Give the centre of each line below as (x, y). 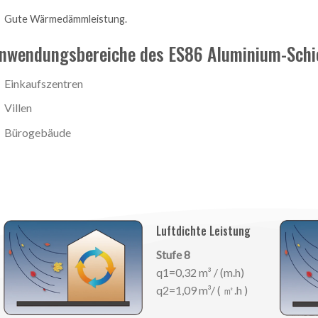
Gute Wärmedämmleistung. (65, 18)
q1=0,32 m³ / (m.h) (201, 272)
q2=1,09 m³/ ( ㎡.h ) (202, 290)
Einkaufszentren (43, 83)
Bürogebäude (37, 132)
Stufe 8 (174, 254)
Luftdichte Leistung (204, 230)
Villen (18, 108)
